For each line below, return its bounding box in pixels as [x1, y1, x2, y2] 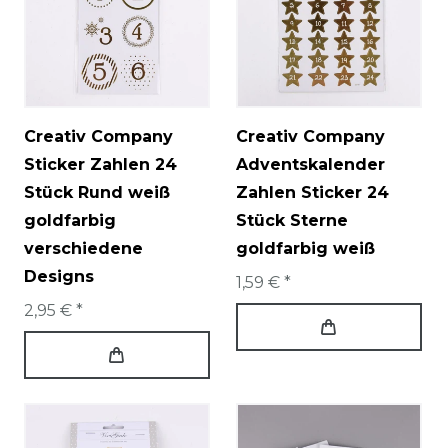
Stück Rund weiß [24, 183, 170, 203]
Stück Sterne [236, 211, 348, 231]
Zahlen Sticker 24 [236, 183, 389, 203]
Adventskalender [236, 155, 385, 175]
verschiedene [24, 239, 143, 259]
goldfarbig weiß [236, 239, 375, 259]
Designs [24, 267, 94, 287]
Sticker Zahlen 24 [24, 155, 177, 175]
